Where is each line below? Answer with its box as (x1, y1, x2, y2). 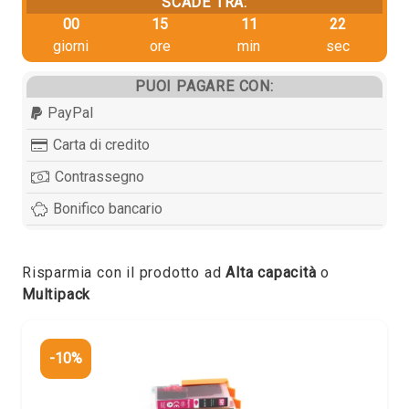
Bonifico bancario (53, 199, 163, 217)
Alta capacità (225, 263, 317, 281)
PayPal (47, 103, 94, 121)
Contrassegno (55, 167, 145, 185)
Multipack (22, 285, 91, 303)
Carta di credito (53, 135, 151, 153)
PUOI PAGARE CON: (135, 77, 274, 95)
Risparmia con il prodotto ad (22, 263, 226, 281)
